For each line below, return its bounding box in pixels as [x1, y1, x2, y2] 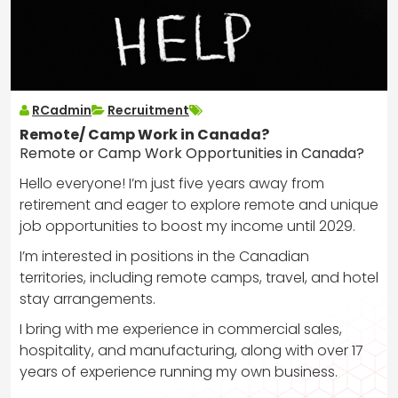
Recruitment [107, 100, 189, 119]
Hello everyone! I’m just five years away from [20, 172, 324, 194]
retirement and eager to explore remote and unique [20, 194, 378, 215]
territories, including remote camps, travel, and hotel [20, 267, 378, 288]
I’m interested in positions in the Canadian [20, 245, 309, 267]
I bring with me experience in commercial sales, [20, 318, 342, 339]
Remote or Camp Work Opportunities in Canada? [20, 142, 364, 163]
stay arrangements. [20, 288, 155, 309]
